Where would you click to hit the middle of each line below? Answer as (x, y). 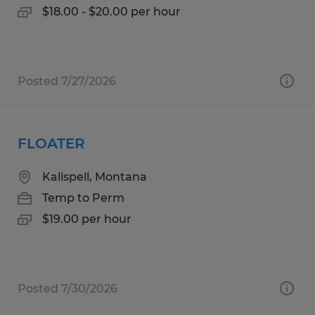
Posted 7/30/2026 (67, 288)
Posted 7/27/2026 (67, 81)
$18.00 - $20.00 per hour (111, 11)
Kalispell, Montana (95, 176)
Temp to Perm (83, 198)
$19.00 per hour (87, 219)
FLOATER (51, 143)
